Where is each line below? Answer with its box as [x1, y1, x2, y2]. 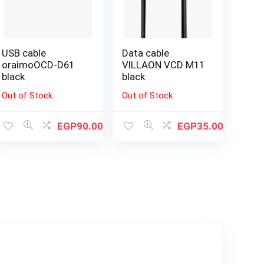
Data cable [122, 47, 170, 59]
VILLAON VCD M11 [122, 58, 205, 71]
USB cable [2, 47, 47, 59]
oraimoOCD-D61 [2, 58, 75, 71]
